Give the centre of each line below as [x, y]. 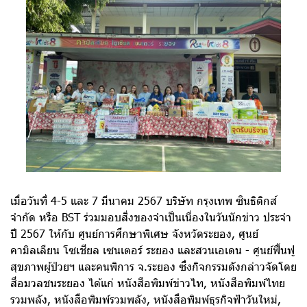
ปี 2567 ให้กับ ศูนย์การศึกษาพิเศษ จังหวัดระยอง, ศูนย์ [134, 233]
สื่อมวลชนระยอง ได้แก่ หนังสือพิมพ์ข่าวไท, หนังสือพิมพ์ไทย [148, 282]
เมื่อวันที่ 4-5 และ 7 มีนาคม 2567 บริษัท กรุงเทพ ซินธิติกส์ [144, 200]
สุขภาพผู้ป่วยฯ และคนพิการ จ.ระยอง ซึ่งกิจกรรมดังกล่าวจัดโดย [153, 266]
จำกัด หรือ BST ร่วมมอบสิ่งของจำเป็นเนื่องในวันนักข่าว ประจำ [151, 217]
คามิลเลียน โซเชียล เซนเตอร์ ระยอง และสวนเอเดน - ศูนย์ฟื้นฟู [152, 249]
